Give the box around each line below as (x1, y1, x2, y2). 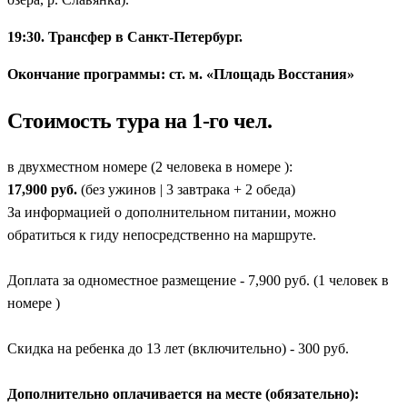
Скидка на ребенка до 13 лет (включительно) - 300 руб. (7, 341, 349, 357)
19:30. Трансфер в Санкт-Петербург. (7, 28, 243, 45)
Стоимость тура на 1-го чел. (7, 108, 273, 133)
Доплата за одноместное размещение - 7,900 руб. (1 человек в (7, 273, 389, 289)
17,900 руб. (7, 182, 77, 198)
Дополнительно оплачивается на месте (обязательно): (7, 386, 359, 402)
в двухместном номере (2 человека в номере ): (7, 159, 293, 175)
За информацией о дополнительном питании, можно (7, 204, 336, 221)
